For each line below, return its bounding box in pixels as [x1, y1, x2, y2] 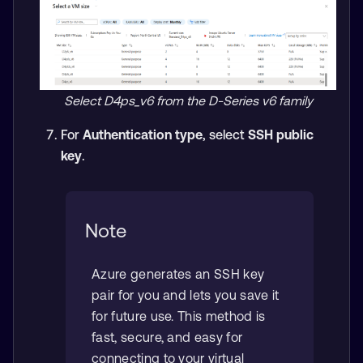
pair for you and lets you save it [92, 288, 280, 302]
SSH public [247, 127, 314, 142]
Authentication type [82, 127, 203, 142]
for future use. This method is [92, 309, 266, 323]
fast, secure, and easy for [92, 330, 243, 344]
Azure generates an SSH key [92, 267, 265, 281]
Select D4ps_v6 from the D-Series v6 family [63, 93, 313, 108]
